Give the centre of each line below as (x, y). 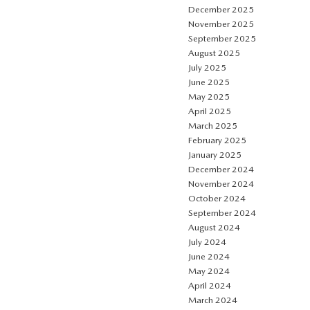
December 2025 (221, 9)
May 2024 (209, 271)
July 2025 (207, 67)
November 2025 (221, 24)
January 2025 (215, 154)
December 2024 (221, 169)
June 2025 (209, 82)
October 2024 (217, 198)
